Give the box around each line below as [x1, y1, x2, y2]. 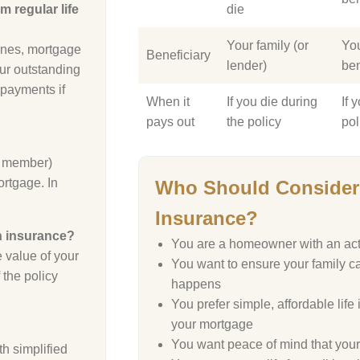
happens [171, 277, 221, 291]
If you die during [227, 95, 317, 108]
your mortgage [171, 317, 253, 331]
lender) [227, 59, 267, 72]
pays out [146, 115, 194, 129]
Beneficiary [146, 48, 211, 62]
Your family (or [227, 39, 309, 52]
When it [146, 95, 190, 108]
